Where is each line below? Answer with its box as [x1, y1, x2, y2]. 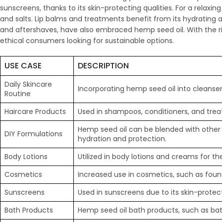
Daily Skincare [4, 79, 52, 89]
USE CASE [4, 59, 42, 71]
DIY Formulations [4, 128, 62, 139]
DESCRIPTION [78, 59, 129, 71]
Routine [4, 88, 31, 99]
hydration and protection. [78, 133, 166, 144]
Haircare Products [4, 106, 66, 116]
